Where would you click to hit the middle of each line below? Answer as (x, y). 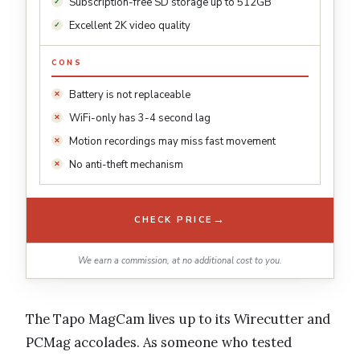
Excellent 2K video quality (130, 25)
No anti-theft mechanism (126, 164)
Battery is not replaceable (130, 94)
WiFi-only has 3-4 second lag (140, 118)
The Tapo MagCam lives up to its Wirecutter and (178, 319)
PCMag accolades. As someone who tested (159, 342)
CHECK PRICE (174, 220)
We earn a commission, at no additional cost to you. (180, 260)
